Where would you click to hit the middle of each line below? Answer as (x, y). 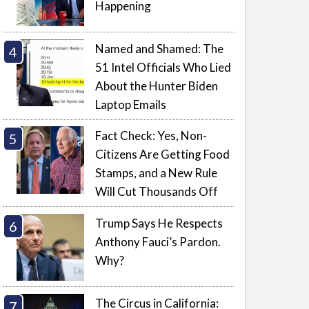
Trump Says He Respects (159, 223)
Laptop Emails (131, 104)
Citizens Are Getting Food (163, 154)
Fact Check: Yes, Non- (151, 136)
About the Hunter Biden (157, 86)
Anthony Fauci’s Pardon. (158, 241)
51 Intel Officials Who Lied (163, 67)
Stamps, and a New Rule (157, 173)
